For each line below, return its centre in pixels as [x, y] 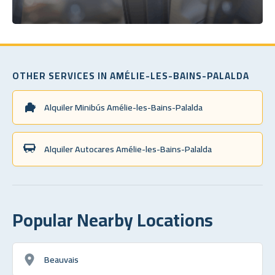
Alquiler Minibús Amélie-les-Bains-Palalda [123, 107]
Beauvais [61, 259]
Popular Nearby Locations [113, 219]
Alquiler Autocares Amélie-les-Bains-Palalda [128, 149]
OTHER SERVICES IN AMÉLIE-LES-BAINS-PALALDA [131, 76]
